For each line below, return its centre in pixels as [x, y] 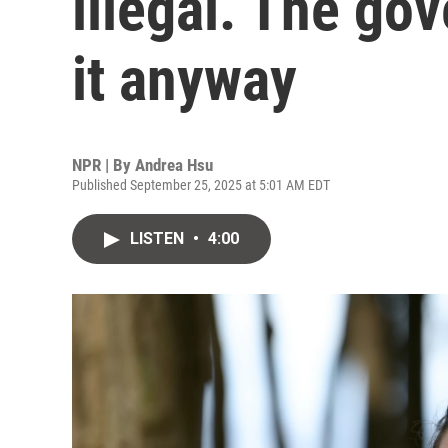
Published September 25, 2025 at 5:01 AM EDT [201, 185]
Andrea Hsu [174, 165]
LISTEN [159, 238]
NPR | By [103, 165]
